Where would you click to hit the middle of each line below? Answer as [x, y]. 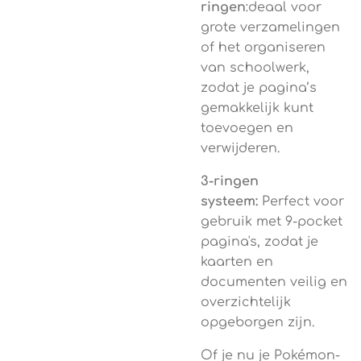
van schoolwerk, [255, 68]
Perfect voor [303, 201]
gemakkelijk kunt [257, 108]
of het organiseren [263, 48]
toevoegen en [247, 128]
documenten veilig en [274, 282]
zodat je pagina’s [259, 88]
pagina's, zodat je [259, 242]
